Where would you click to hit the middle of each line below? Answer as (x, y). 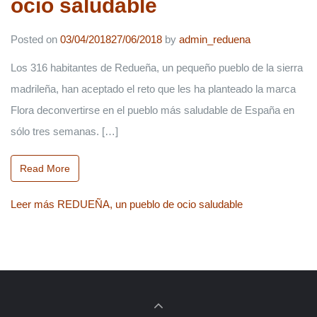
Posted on (35, 39)
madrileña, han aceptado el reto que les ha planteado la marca (153, 89)
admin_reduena (215, 39)
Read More (45, 168)
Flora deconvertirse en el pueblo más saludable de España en (152, 110)
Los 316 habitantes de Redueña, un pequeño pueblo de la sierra (157, 68)
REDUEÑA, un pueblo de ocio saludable (149, 204)
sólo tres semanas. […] (64, 131)
